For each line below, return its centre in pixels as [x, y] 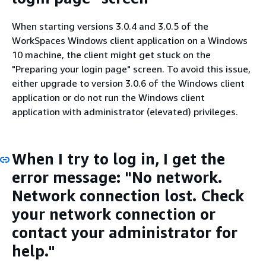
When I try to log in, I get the [118, 159]
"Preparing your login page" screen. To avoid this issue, [131, 69]
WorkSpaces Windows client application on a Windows [130, 40]
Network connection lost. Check [128, 195]
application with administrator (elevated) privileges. [125, 111]
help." [34, 251]
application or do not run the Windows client [108, 97]
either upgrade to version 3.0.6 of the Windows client [128, 83]
